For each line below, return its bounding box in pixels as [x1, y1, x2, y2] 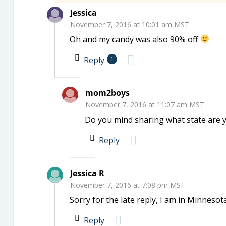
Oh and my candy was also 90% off [70, 33, 200, 45]
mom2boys [85, 87, 130, 98]
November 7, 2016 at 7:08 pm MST [70, 180, 185, 190]
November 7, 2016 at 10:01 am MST [70, 19, 189, 29]
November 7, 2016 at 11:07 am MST [85, 99, 204, 109]
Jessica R [70, 167, 104, 179]
